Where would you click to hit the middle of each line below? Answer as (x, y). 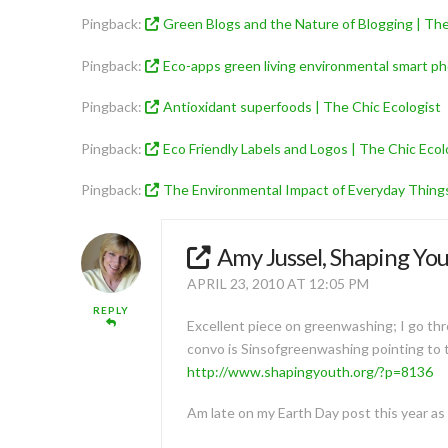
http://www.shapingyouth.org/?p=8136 (309, 371)
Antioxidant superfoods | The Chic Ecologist (301, 107)
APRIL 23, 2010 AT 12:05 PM (277, 284)
